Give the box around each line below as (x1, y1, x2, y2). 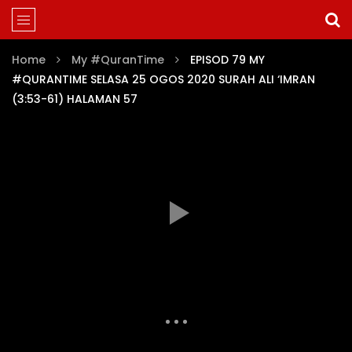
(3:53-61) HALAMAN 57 (12, 91, 137, 107)
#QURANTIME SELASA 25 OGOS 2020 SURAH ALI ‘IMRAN (12, 71, 315, 87)
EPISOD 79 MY (190, 52, 265, 68)
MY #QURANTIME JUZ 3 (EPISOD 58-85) (32, 304, 320, 324)
